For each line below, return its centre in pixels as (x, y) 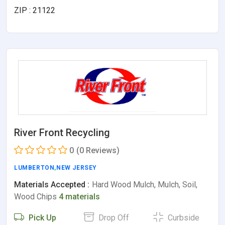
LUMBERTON (34, 168)
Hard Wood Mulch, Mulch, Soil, (145, 185)
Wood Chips (36, 197)
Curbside (183, 218)
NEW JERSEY (77, 168)
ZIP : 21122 (35, 10)
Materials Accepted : (52, 185)
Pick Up (41, 218)
